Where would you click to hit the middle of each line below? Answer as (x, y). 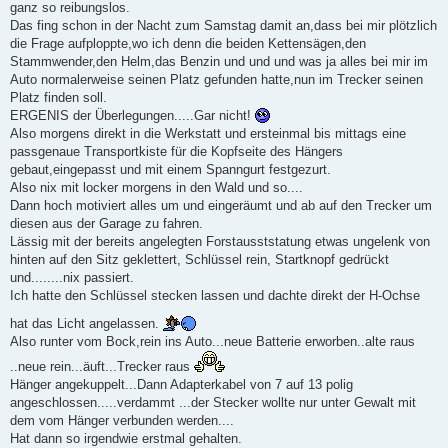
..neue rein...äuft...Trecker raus (102, 366)
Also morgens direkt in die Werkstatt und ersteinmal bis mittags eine (208, 133)
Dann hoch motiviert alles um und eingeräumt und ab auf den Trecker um (221, 205)
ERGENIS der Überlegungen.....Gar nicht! (132, 115)
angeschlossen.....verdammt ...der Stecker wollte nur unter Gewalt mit (213, 402)
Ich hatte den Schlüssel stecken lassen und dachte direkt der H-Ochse (215, 295)
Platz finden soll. (58, 97)
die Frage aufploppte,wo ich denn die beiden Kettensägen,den (188, 43)
